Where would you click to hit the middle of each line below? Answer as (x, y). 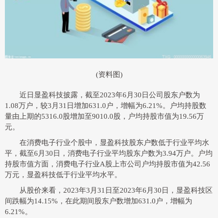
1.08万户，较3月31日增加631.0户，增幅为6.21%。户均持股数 (106, 106)
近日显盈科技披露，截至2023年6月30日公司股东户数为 (110, 95)
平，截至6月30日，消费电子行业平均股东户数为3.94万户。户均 (109, 154)
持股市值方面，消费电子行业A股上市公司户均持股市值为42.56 (108, 164)
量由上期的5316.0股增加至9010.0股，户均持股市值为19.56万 (104, 117)
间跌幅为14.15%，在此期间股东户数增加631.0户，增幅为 (99, 201)
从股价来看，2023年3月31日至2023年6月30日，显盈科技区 (116, 191)
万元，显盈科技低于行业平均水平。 (63, 175)
